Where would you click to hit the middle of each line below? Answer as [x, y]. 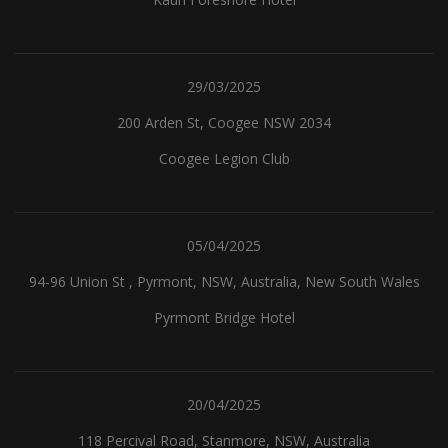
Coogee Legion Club [224, 158]
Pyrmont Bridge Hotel [224, 317]
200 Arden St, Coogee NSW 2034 [224, 122]
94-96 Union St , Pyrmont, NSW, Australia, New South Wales [224, 281]
